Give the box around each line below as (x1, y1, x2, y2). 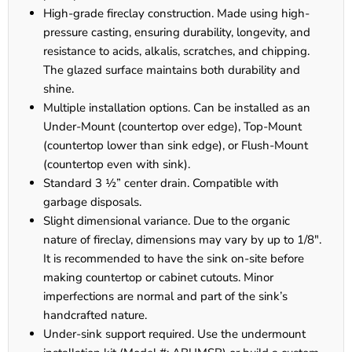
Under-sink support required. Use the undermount (43, 326, 306, 343)
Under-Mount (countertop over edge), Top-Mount (43, 119, 302, 135)
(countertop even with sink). (43, 156, 190, 173)
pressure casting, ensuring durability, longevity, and (43, 24, 310, 41)
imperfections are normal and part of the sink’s (43, 288, 288, 305)
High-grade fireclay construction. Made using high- (43, 5, 310, 22)
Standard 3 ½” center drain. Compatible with (43, 175, 279, 192)
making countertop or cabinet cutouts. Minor (43, 269, 273, 286)
